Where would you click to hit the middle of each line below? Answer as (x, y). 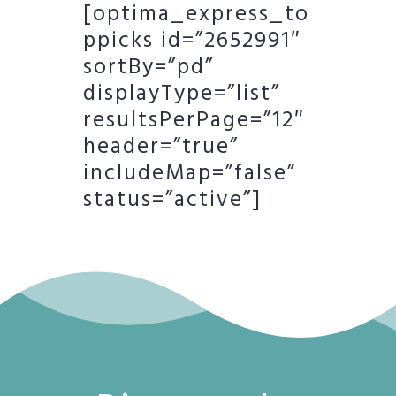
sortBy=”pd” (148, 68)
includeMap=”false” (190, 174)
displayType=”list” (182, 94)
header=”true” (161, 147)
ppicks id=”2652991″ (192, 41)
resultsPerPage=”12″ (194, 121)
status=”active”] (172, 200)
